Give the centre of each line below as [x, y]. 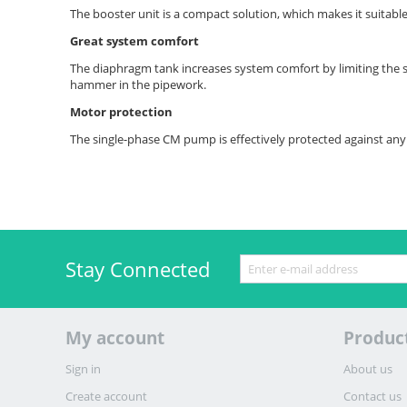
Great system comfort [134, 41]
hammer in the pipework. [138, 85]
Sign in [83, 369]
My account [115, 338]
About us [368, 369]
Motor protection [121, 112]
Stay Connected [138, 268]
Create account [106, 397]
